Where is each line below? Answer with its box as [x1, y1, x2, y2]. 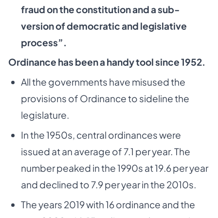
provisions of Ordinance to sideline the [20, 92, 189, 105]
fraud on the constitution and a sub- [20, 3, 180, 15]
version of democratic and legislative [20, 19, 187, 32]
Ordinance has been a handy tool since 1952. [8, 56, 205, 68]
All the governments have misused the [20, 76, 185, 88]
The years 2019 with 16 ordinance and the [20, 198, 195, 210]
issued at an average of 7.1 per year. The [20, 145, 190, 157]
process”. [20, 36, 67, 48]
